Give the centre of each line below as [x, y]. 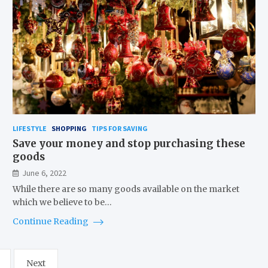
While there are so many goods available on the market [126, 189]
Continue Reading [51, 222]
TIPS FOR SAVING [119, 129]
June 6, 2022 [44, 173]
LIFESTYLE [29, 129]
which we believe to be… [62, 202]
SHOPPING [69, 129]
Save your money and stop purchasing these [129, 144]
